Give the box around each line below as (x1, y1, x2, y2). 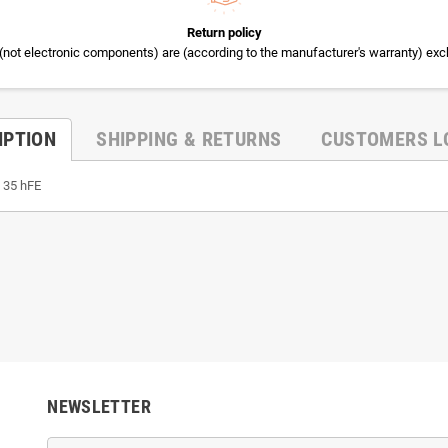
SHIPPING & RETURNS (96, 126, 282, 151)
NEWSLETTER (47, 395, 151, 417)
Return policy (186, 24, 262, 40)
